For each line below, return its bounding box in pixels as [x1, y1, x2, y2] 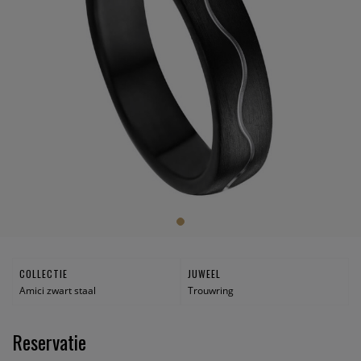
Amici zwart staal [19, 283, 96, 297]
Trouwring [187, 283, 234, 297]
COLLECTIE [19, 266, 68, 280]
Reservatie [12, 327, 86, 356]
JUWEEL [187, 266, 221, 280]
